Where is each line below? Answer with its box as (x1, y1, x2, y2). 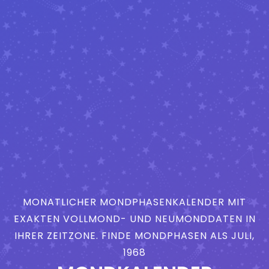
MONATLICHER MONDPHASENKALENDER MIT (23, 195, 246, 209)
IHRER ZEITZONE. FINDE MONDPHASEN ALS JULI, (14, 228, 255, 243)
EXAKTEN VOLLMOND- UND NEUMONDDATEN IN (13, 211, 256, 226)
